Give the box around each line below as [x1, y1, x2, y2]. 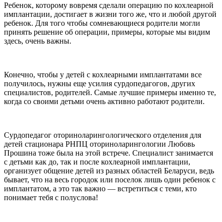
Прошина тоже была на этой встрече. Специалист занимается [4, 148, 213, 157]
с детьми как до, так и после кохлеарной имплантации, [4, 157, 190, 166]
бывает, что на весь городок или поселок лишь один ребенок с [4, 175, 216, 184]
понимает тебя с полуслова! [4, 193, 100, 202]
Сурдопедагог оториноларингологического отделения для [4, 130, 201, 139]
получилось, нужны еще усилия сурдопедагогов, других [4, 79, 195, 88]
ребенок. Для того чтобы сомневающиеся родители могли [4, 18, 200, 27]
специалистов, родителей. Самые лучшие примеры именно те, [4, 88, 216, 97]
